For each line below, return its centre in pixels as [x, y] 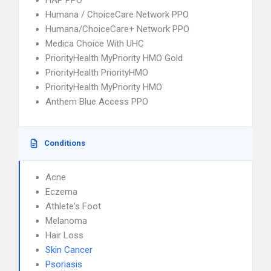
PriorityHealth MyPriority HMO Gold [114, 58]
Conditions [65, 143]
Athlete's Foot [73, 206]
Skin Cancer [69, 250]
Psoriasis [64, 264]
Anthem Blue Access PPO [97, 102]
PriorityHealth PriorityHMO [97, 73]
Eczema [61, 192]
